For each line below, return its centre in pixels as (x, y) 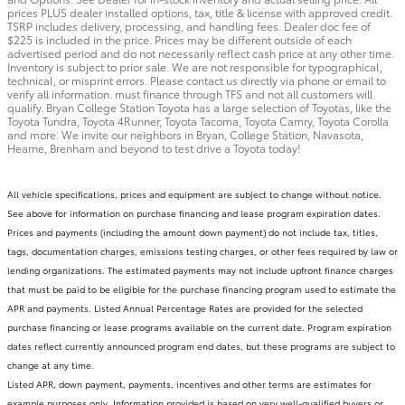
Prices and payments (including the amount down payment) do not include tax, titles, (193, 232)
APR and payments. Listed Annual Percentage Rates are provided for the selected (185, 308)
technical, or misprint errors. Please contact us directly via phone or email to (197, 80)
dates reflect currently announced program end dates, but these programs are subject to (201, 346)
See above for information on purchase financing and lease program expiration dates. (194, 213)
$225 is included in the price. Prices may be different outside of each (179, 40)
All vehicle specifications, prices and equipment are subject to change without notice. (194, 194)
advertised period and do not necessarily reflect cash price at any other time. (201, 53)
